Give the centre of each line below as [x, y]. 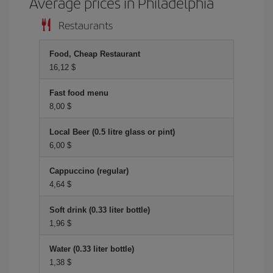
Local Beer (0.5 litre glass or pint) [112, 132]
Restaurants [86, 24]
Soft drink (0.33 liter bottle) [100, 210]
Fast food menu [79, 93]
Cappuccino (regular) [89, 171]
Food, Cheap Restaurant [95, 54]
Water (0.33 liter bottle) [92, 249]
